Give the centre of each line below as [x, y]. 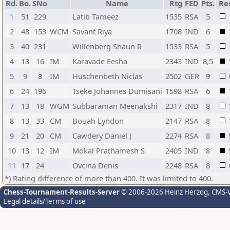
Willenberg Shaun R [107, 46]
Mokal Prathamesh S [109, 150]
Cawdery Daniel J [102, 136]
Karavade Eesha [100, 61]
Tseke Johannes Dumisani [117, 91]
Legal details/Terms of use [45, 201]
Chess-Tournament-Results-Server [62, 192]
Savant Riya [92, 31]
